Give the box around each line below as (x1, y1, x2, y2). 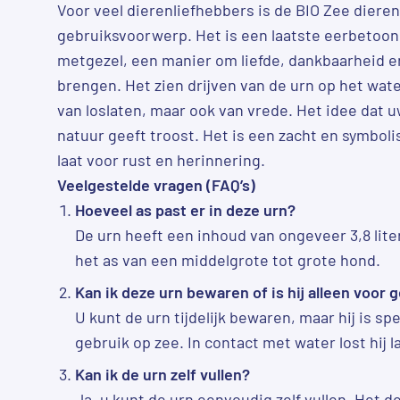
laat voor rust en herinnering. (57, 149, 265, 170)
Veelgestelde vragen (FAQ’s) (57, 174, 255, 195)
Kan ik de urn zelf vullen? (75, 363, 250, 384)
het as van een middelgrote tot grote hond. (75, 249, 380, 270)
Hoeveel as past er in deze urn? (75, 199, 296, 220)
